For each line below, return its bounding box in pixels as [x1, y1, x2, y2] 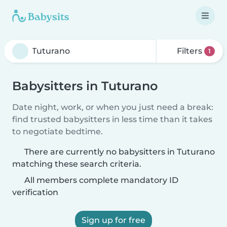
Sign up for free [82, 215, 145, 225]
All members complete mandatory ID [22, 175, 178, 185]
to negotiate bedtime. [12, 127, 103, 136]
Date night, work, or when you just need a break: [12, 102, 213, 112]
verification [12, 187, 58, 197]
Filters [175, 46, 205, 56]
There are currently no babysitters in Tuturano [24, 147, 215, 157]
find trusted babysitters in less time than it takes [12, 115, 212, 124]
